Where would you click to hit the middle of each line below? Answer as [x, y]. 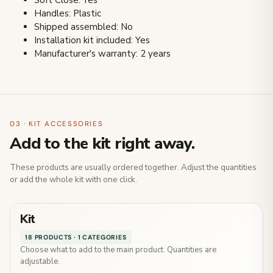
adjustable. [40, 262]
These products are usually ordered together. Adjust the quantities [133, 168]
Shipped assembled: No [83, 27]
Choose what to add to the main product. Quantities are [118, 250]
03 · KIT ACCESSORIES [57, 124]
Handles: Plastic [68, 14]
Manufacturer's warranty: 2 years [102, 54]
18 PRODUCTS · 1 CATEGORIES [76, 238]
